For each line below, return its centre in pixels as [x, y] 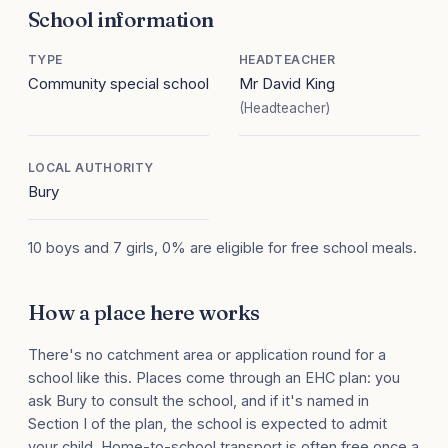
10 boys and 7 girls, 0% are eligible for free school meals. [222, 248]
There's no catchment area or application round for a [207, 355]
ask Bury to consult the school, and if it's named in [198, 401]
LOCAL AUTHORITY [91, 168]
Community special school [118, 84]
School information [121, 19]
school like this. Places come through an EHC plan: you [214, 378]
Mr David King [287, 84]
